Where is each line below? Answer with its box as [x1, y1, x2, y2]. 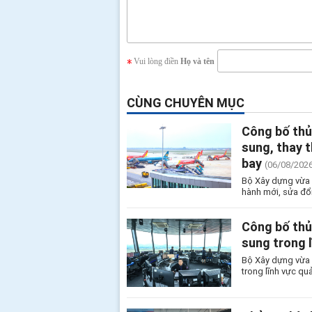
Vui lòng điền [134, 56, 180, 66]
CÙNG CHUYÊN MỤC [127, 94, 244, 111]
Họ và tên [180, 56, 214, 66]
